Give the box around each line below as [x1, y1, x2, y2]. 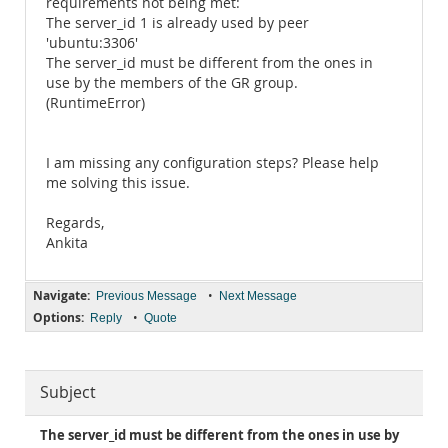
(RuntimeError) [46, 94, 145, 112]
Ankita [46, 234, 88, 252]
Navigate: [33, 287, 90, 304]
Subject [40, 382, 96, 403]
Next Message [219, 289, 297, 303]
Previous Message [96, 289, 197, 303]
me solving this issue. [46, 174, 190, 192]
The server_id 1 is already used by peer [46, 14, 309, 32]
